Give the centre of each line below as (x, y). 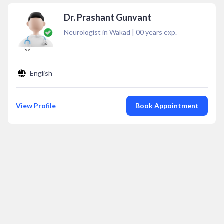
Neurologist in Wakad (97, 32)
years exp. (160, 32)
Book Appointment (167, 106)
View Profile (36, 106)
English (41, 73)
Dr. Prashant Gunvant (108, 17)
